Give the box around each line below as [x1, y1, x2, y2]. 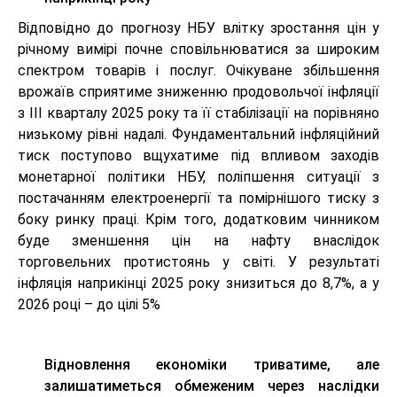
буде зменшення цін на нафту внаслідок [18, 232, 379, 250]
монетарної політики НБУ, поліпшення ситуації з [18, 168, 379, 186]
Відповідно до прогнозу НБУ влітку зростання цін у [18, 19, 379, 37]
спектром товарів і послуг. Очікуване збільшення [18, 62, 379, 80]
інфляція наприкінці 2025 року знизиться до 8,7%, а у [18, 275, 379, 292]
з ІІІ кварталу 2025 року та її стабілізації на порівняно [18, 105, 379, 122]
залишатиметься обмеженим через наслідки [44, 378, 379, 395]
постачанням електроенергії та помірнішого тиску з [18, 190, 379, 207]
